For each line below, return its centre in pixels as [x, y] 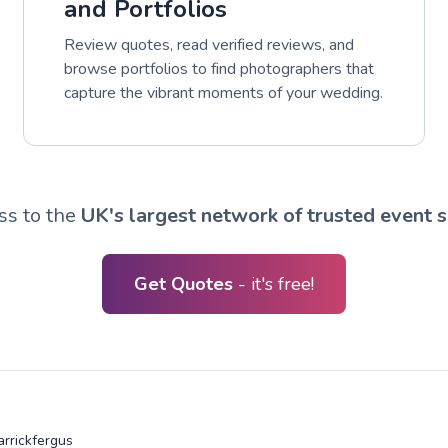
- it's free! [276, 284]
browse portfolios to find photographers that [218, 69]
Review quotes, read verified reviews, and [208, 45]
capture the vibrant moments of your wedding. [223, 93]
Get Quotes [186, 284]
